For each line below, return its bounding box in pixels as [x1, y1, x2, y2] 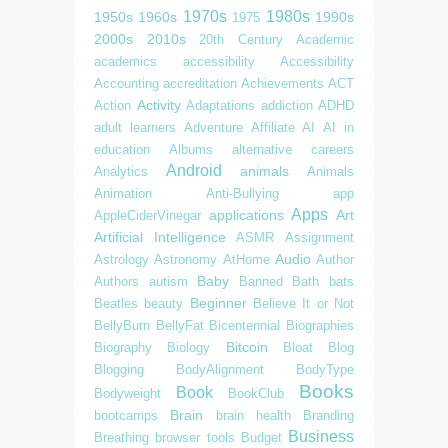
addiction [260, 97, 313, 113]
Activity [136, 96, 181, 113]
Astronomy [154, 251, 218, 267]
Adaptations [186, 97, 255, 113]
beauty [144, 295, 184, 311]
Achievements [241, 75, 324, 91]
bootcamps [94, 407, 158, 423]
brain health [215, 407, 291, 423]
